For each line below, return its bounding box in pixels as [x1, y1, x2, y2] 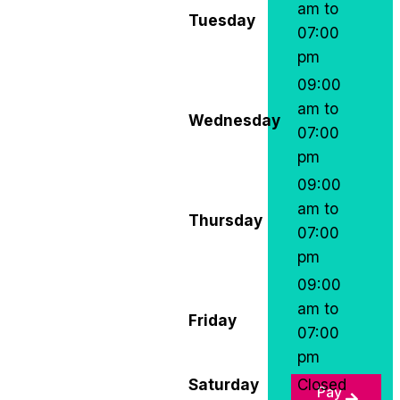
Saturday [187, 374, 259, 394]
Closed [296, 374, 346, 394]
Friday [187, 310, 237, 329]
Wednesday [187, 110, 280, 129]
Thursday [187, 210, 262, 229]
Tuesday [187, 10, 255, 29]
